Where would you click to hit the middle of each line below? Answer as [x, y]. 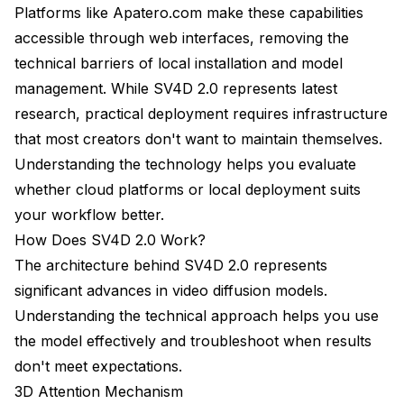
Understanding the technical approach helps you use [197, 315]
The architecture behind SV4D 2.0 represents [171, 265]
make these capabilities [283, 12]
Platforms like [64, 12]
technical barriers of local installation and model [179, 63]
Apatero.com [157, 12]
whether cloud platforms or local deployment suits [188, 189]
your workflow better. [89, 214]
